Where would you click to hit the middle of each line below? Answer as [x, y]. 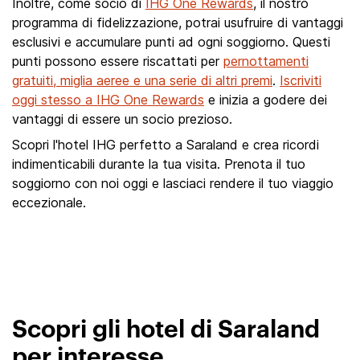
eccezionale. [49, 202]
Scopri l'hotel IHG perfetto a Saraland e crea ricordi [166, 145]
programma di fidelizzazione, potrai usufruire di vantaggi [178, 22]
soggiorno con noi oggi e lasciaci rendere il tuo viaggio [173, 183]
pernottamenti [266, 61]
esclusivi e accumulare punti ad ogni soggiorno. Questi [171, 42]
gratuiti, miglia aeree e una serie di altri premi [142, 80]
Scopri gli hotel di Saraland [166, 330]
